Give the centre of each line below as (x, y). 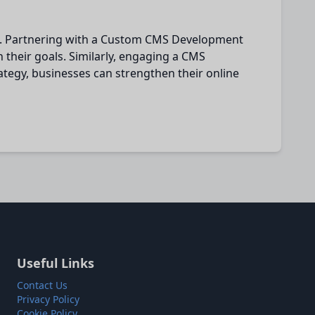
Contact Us (42, 285)
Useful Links (56, 263)
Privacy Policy (48, 299)
